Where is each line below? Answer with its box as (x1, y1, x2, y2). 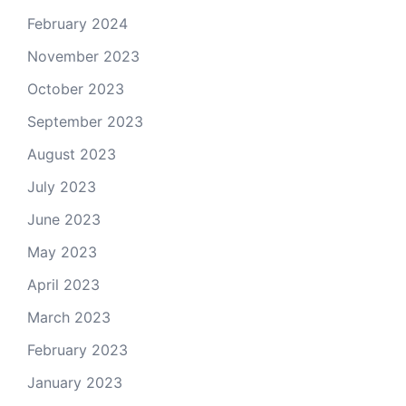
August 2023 (27, 144, 116, 163)
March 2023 (27, 307, 111, 326)
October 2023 (27, 79, 124, 98)
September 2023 (27, 111, 143, 130)
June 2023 (27, 209, 101, 228)
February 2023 (27, 340, 128, 359)
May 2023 (27, 242, 97, 261)
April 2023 (27, 275, 100, 294)
